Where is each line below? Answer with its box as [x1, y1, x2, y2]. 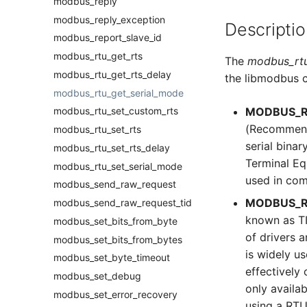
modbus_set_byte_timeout [53, 251, 170, 264]
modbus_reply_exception [53, 13, 165, 25]
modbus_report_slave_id [53, 32, 162, 44]
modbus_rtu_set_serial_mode [53, 160, 182, 172]
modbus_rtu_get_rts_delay [53, 68, 171, 80]
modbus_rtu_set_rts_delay [53, 141, 170, 153]
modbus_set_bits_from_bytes [53, 233, 182, 245]
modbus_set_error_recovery [53, 288, 177, 300]
